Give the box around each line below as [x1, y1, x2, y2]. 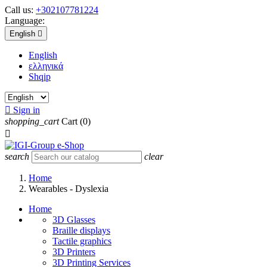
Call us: [5, 5, 36, 15]
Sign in [13, 105, 40, 115]
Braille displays [52, 225, 110, 235]
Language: [5, 15, 45, 26]
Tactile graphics [52, 236, 111, 246]
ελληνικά [29, 61, 63, 71]
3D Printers [52, 247, 95, 257]
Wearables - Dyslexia [29, 184, 108, 194]
